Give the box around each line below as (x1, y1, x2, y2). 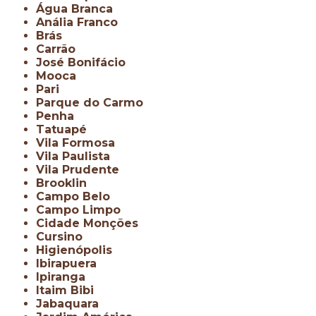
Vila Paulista (44, 149, 111, 163)
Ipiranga (39, 269, 86, 284)
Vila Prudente (44, 162, 120, 176)
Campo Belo (44, 189, 111, 203)
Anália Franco (44, 15, 119, 29)
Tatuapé (44, 122, 87, 136)
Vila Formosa (44, 135, 116, 150)
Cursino (44, 229, 83, 243)
